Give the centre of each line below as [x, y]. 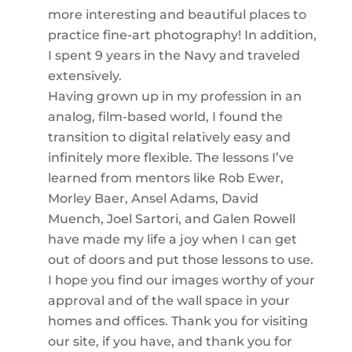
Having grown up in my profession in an [174, 96]
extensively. [84, 76]
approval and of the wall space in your [169, 301]
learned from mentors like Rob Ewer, [165, 178]
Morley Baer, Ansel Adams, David [153, 198]
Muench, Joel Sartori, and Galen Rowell [171, 219]
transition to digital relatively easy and [169, 137]
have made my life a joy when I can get [172, 239]
